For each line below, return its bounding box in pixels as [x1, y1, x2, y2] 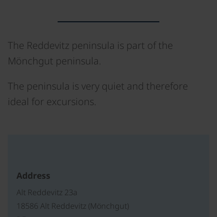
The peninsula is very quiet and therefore [8, 79, 188, 93]
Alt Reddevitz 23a [16, 187, 77, 198]
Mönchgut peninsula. [8, 54, 101, 67]
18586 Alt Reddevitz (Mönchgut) [16, 201, 129, 212]
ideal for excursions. [8, 95, 96, 108]
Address [16, 170, 50, 182]
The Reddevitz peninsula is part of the [8, 39, 173, 52]
